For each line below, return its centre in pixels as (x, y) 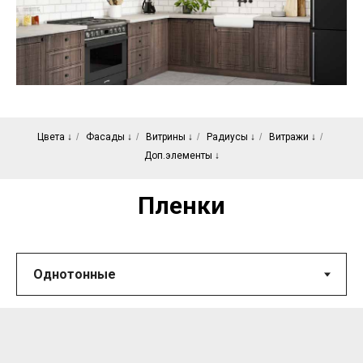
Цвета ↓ (54, 137)
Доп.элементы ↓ (181, 156)
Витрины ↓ (169, 137)
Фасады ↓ (109, 137)
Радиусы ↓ (231, 137)
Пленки (181, 206)
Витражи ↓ (292, 137)
